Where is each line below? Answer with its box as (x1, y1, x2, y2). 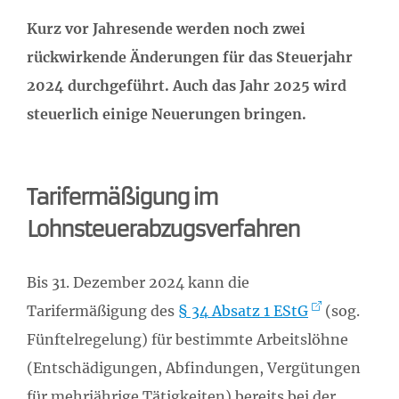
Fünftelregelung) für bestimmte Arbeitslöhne (27, 330, 348, 348)
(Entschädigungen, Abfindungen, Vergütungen (27, 358, 361, 377)
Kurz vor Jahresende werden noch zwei (27, 19, 305, 37)
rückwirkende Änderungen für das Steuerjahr (27, 47, 353, 66)
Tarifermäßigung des (27, 301, 178, 320)
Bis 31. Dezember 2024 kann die (27, 273, 249, 291)
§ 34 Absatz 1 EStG (178, 301, 308, 320)
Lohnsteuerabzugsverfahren (27, 216, 299, 243)
